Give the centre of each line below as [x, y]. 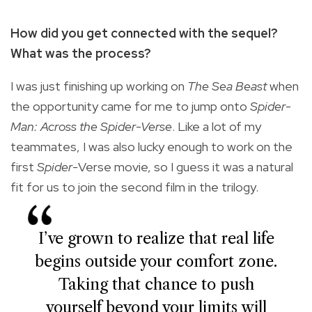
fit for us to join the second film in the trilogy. [134, 187]
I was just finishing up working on [99, 86]
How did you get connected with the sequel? [144, 33]
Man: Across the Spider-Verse [91, 126]
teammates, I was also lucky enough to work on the [151, 146]
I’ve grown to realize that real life [156, 238]
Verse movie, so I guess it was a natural [186, 166]
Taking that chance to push [156, 284]
